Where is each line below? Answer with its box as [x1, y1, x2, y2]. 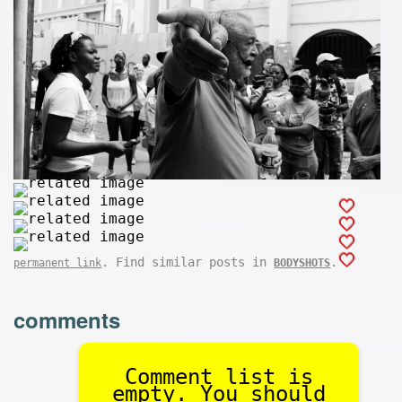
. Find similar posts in [101, 254, 275, 269]
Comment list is [124, 364, 313, 390]
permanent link [13, 256, 102, 269]
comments [13, 304, 121, 336]
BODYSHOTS [274, 256, 331, 269]
